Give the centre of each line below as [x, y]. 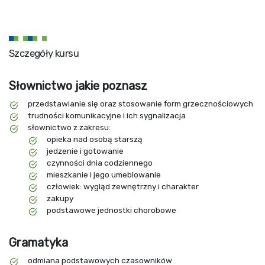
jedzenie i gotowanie [85, 151]
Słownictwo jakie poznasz [78, 86]
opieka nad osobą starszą [95, 139]
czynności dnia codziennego [100, 163]
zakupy [60, 198]
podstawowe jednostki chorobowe [112, 210]
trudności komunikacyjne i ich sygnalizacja [107, 115]
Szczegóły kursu [44, 53]
